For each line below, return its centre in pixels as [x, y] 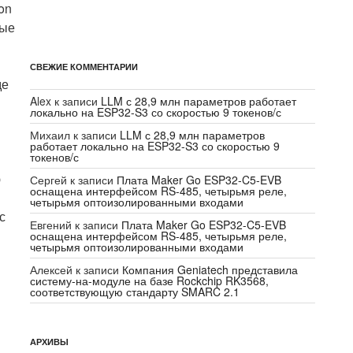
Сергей [49, 179]
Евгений [51, 224]
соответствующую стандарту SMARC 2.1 [135, 291]
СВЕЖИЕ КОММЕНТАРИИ [84, 66]
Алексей [52, 269]
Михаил [50, 134]
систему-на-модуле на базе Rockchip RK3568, [150, 280]
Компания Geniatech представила [210, 269]
